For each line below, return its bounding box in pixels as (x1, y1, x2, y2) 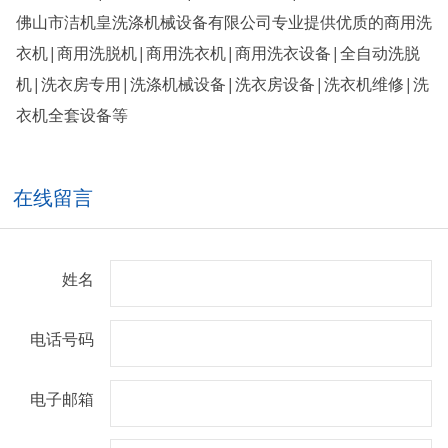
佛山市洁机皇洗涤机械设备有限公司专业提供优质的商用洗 (15, 11, 432, 34)
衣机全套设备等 (15, 104, 128, 127)
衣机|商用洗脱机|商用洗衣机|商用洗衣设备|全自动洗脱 (15, 42, 420, 65)
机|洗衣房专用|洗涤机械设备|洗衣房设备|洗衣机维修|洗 (15, 73, 429, 96)
